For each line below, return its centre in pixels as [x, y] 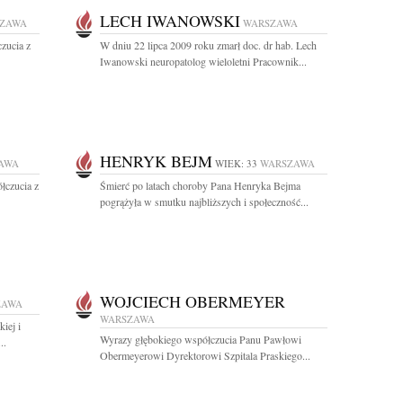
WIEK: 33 [236, 163]
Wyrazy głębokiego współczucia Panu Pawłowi [201, 339]
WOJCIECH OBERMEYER [193, 301]
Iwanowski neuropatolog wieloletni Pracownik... [203, 61]
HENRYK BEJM [156, 161]
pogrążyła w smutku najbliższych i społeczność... [204, 201]
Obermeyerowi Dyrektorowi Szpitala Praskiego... [205, 355]
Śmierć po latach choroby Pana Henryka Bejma [200, 185]
